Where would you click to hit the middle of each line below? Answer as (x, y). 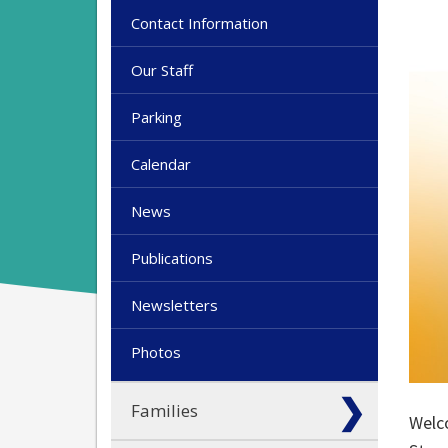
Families (164, 411)
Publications (172, 258)
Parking (156, 117)
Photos (156, 352)
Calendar (161, 164)
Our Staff (162, 70)
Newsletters (174, 305)
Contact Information (199, 23)
